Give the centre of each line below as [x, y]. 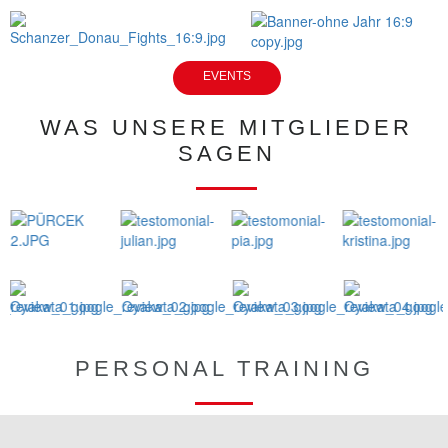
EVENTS [226, 76]
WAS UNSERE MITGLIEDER [226, 128]
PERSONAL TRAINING [224, 369]
